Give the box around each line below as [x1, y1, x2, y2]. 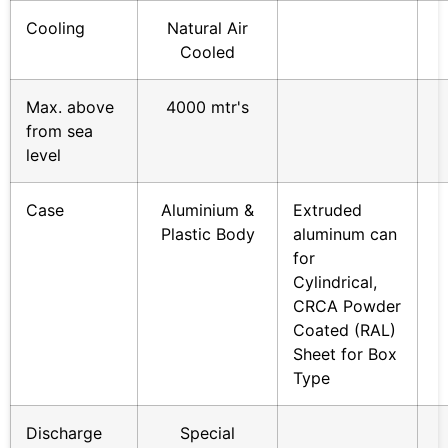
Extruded [293, 200, 362, 221]
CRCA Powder [293, 296, 401, 317]
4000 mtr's [166, 97, 249, 118]
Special [180, 423, 235, 444]
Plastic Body [160, 224, 255, 245]
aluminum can [293, 224, 397, 245]
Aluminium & [161, 200, 254, 221]
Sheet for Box [293, 344, 397, 365]
